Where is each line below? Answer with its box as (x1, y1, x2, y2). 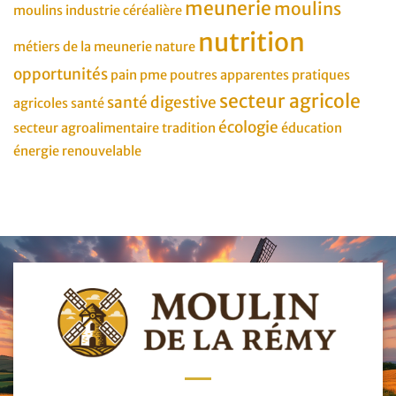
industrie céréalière (65, 2, 182, 19)
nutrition (198, 26, 305, 58)
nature (155, 38, 195, 55)
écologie (218, 117, 278, 137)
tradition (162, 119, 216, 136)
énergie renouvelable (13, 142, 141, 159)
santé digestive (107, 92, 217, 112)
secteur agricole (219, 88, 361, 113)
